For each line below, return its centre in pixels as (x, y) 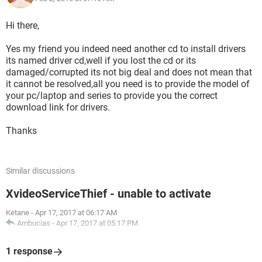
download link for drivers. (58, 107)
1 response (29, 251)
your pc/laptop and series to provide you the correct (112, 96)
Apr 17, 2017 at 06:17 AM (76, 213)
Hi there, (23, 25)
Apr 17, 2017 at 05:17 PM (97, 223)
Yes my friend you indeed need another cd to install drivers (126, 49)
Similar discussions (40, 171)
